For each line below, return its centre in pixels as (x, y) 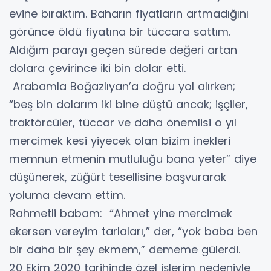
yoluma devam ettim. (67, 195)
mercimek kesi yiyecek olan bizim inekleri (120, 140)
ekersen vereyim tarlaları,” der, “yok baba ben (133, 231)
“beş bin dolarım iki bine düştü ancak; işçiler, (129, 104)
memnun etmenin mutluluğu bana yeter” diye (133, 158)
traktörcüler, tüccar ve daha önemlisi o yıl (123, 122)
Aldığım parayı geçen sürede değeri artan (123, 50)
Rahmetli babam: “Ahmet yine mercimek (121, 213)
